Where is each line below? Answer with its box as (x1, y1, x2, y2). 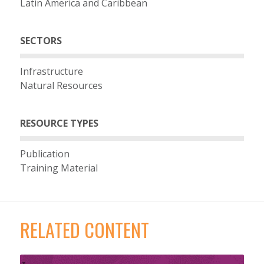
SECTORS (19, 34, 62, 47)
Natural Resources (19, 78, 103, 92)
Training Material (19, 161, 98, 174)
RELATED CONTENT (19, 215, 149, 243)
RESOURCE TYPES (19, 116, 98, 130)
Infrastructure (19, 64, 83, 78)
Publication (19, 147, 70, 160)
